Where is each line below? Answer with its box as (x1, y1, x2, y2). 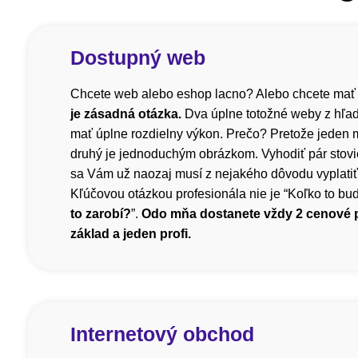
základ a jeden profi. (70, 227, 191, 241)
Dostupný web (70, 46, 205, 70)
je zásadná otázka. (70, 107, 181, 121)
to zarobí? (70, 207, 131, 221)
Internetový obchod (70, 323, 254, 346)
